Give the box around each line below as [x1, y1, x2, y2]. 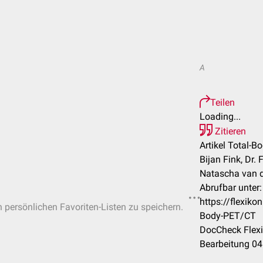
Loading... [200, 111, 241, 122]
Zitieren [213, 126, 246, 137]
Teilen [210, 97, 235, 108]
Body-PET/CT [200, 210, 256, 221]
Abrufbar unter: [200, 182, 262, 193]
